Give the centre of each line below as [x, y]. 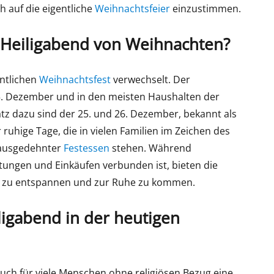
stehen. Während [151, 148]
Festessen [87, 148]
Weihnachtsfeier [133, 9]
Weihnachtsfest [75, 79]
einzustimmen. [206, 9]
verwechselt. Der [151, 79]
